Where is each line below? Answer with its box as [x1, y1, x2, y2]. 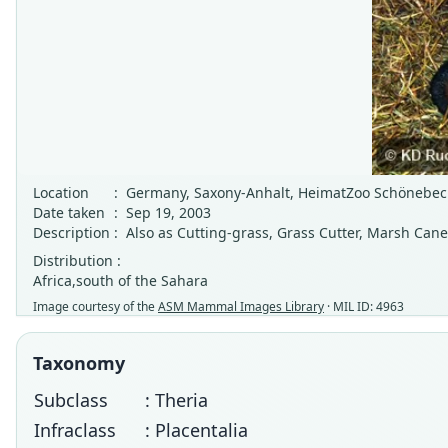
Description [33, 223, 110, 242]
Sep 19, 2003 [126, 203, 211, 222]
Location [33, 183, 89, 202]
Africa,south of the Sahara [33, 271, 208, 290]
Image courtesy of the [33, 298, 158, 315]
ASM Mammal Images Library [158, 298, 324, 315]
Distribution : [33, 251, 121, 270]
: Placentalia [145, 418, 248, 442]
